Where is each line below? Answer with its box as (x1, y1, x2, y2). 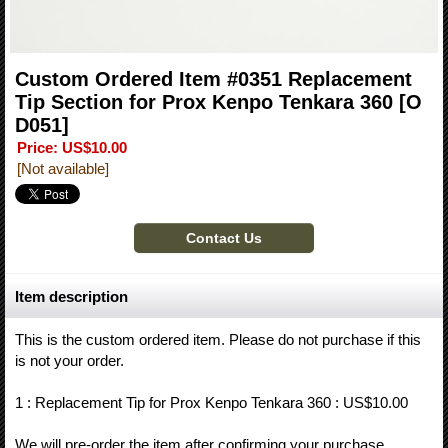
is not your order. (15, 352, 124, 370)
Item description (15, 288, 128, 306)
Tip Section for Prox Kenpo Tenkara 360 (15, 91, 399, 114)
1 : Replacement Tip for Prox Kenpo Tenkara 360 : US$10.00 (15, 394, 408, 412)
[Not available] (17, 160, 109, 178)
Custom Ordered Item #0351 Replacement (15, 68, 412, 91)
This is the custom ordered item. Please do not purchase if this (15, 331, 421, 349)
